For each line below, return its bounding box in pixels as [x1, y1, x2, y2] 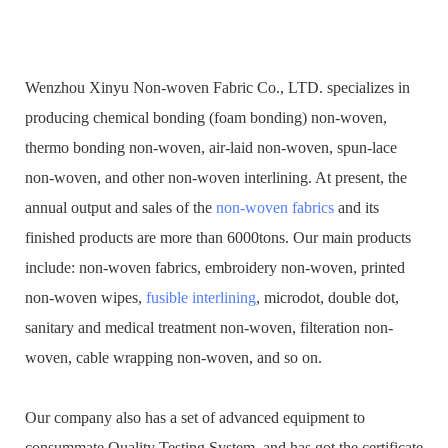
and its [334, 198, 379, 216]
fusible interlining [146, 288, 256, 306]
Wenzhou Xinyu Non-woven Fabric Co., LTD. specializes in [25, 78, 410, 96]
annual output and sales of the [25, 198, 216, 216]
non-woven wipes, [25, 288, 146, 306]
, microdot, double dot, [256, 288, 399, 306]
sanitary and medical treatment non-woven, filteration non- [25, 318, 393, 336]
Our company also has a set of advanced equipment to [25, 408, 365, 426]
